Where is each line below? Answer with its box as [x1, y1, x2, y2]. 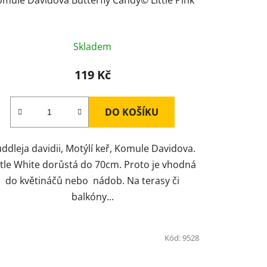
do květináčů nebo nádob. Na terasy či [5, 173, 180, 187]
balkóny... [71, 190, 114, 203]
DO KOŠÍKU [105, 105, 159, 119]
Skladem [73, 39, 112, 53]
